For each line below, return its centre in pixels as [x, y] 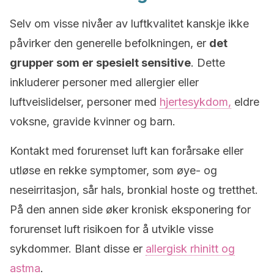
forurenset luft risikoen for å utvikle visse [112, 229]
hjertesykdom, [195, 102]
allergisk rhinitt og [190, 248]
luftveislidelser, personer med [85, 102]
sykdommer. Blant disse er [78, 248]
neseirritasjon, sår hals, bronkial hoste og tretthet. [134, 190]
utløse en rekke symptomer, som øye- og [113, 170]
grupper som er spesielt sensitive [100, 62]
